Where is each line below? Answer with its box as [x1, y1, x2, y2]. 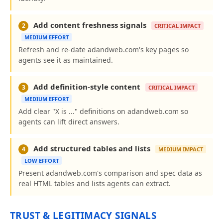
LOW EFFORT [24, 157, 59, 164]
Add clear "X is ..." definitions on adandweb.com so [18, 107, 188, 116]
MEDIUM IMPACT [158, 145, 203, 153]
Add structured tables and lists [31, 143, 152, 153]
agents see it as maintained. [18, 55, 113, 65]
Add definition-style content [31, 82, 142, 92]
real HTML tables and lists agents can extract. [18, 179, 171, 188]
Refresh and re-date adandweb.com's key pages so [18, 45, 189, 54]
